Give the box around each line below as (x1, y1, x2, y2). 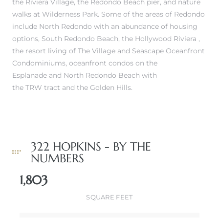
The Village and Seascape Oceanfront (78, 46, 205, 55)
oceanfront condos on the (69, 58, 157, 67)
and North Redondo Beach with (47, 70, 157, 80)
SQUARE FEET (86, 193, 133, 201)
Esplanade (12, 70, 47, 80)
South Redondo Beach (42, 34, 118, 43)
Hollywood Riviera (135, 34, 197, 43)
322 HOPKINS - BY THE (31, 139, 151, 154)
